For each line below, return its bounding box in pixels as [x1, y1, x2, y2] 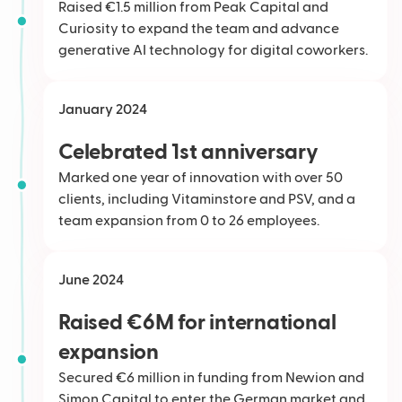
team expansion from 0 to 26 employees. [58, 214, 319, 229]
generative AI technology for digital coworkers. [58, 43, 368, 58]
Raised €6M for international [58, 311, 336, 334]
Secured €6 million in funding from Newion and [58, 371, 364, 386]
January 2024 [58, 102, 147, 118]
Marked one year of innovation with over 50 [58, 170, 343, 186]
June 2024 [58, 273, 124, 288]
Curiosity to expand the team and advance [58, 22, 339, 37]
